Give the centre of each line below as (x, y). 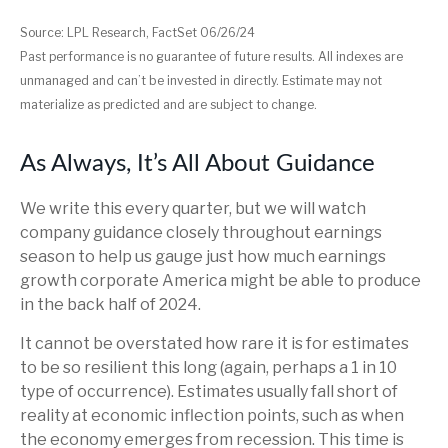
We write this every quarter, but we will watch (193, 209)
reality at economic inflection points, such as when (212, 416)
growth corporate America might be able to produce (220, 281)
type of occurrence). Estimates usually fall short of (209, 392)
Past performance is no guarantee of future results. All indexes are (211, 57)
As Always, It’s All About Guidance (197, 164)
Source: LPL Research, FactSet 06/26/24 (137, 33)
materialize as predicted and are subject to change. (168, 105)
